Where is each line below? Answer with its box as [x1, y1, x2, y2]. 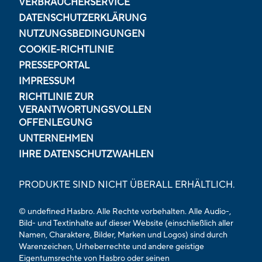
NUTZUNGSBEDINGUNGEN [19, 27, 145, 40]
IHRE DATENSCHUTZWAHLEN [19, 148, 154, 160]
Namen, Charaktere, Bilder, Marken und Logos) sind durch [19, 229, 227, 240]
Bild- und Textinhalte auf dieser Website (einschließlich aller [19, 218, 233, 229]
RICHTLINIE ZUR [19, 91, 94, 103]
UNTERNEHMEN [19, 132, 94, 144]
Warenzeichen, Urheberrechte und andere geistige [19, 241, 204, 252]
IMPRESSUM [19, 75, 75, 87]
